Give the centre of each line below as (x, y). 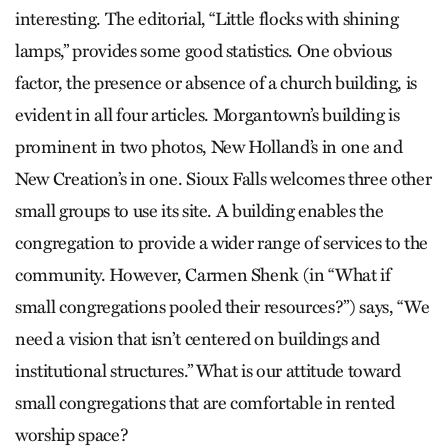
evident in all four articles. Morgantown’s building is (207, 115)
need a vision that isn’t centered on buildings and (198, 339)
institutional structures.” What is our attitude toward (208, 371)
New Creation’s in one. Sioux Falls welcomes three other (223, 179)
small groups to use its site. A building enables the (199, 211)
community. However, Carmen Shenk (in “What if (203, 275)
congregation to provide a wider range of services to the (221, 243)
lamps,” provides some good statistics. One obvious (204, 51)
